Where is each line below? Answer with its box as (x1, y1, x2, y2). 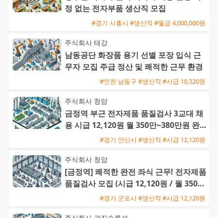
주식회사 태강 (65, 38, 108, 48)
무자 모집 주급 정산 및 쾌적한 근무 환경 (65, 61, 203, 73)
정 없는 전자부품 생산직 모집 (65, 3, 166, 14)
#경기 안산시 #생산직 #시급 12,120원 (100, 135, 205, 144)
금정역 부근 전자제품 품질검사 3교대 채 (65, 108, 203, 119)
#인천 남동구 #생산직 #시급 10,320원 (100, 76, 205, 86)
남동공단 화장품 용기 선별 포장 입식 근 (65, 50, 201, 61)
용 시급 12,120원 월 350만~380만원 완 (65, 120, 200, 131)
